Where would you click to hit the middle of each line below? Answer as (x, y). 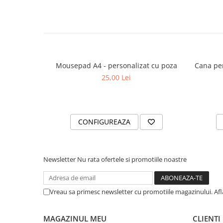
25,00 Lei (116, 77)
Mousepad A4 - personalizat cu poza (116, 65)
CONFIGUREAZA (104, 121)
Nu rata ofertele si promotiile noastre (132, 159)
